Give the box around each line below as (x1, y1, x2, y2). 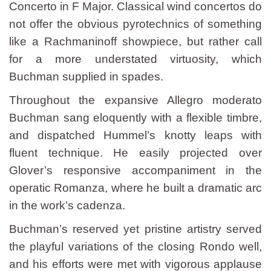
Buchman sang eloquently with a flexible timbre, (9, 111, 262, 124)
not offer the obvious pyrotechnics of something (9, 18, 262, 30)
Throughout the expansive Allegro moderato (9, 94, 262, 106)
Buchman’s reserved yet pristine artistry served (9, 223, 262, 235)
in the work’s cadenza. (9, 199, 128, 212)
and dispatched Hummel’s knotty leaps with (9, 129, 262, 142)
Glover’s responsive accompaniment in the (9, 164, 262, 177)
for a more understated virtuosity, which (9, 53, 262, 65)
